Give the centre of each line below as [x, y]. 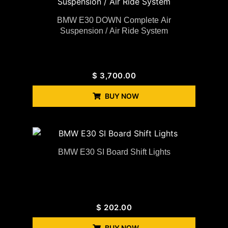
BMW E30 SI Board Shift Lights [114, 152]
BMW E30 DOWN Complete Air [114, 20]
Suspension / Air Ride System [114, 31]
